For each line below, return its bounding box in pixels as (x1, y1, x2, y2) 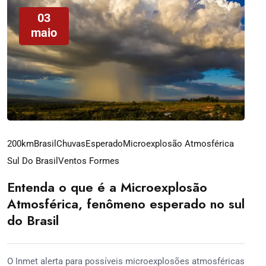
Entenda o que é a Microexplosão (7, 178, 207, 197)
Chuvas (56, 138, 85, 149)
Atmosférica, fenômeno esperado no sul (7, 194, 245, 213)
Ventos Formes (58, 156, 119, 166)
